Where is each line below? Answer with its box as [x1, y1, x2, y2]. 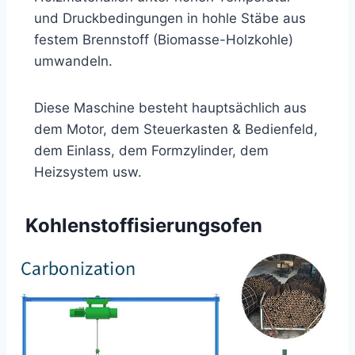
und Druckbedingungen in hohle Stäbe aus [33, 10, 306, 26]
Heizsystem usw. [33, 163, 142, 180]
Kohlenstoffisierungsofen [25, 213, 262, 237]
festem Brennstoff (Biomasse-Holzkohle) [33, 31, 293, 48]
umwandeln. [33, 52, 113, 69]
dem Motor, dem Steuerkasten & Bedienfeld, [33, 120, 318, 137]
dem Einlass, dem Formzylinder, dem [33, 142, 269, 158]
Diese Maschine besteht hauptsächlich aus [33, 99, 307, 116]
